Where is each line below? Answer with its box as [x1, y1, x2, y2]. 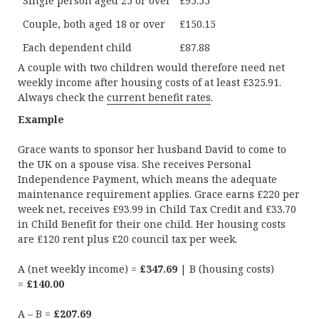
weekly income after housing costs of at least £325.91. [18, 75, 281, 89]
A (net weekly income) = [18, 262, 140, 276]
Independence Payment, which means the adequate [18, 172, 277, 186]
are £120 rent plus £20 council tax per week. [18, 232, 237, 246]
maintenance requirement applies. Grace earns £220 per [18, 187, 300, 201]
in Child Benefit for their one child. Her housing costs [18, 217, 286, 231]
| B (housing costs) [177, 262, 274, 276]
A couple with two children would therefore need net [18, 61, 285, 74]
